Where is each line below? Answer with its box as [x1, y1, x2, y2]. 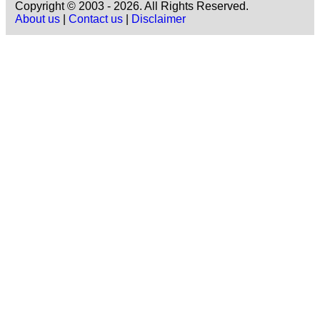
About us [15, 12, 60, 25]
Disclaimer [131, 12, 186, 25]
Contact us [69, 12, 123, 25]
